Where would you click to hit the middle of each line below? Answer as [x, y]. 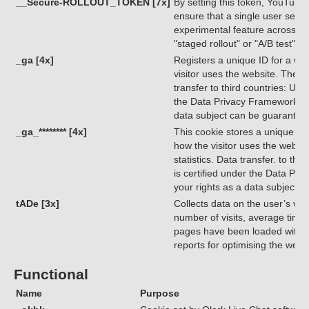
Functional [51, 274]
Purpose [159, 293]
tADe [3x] [37, 203]
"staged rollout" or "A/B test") [236, 43]
